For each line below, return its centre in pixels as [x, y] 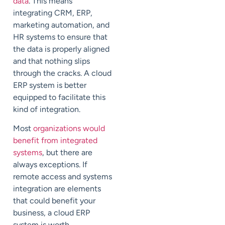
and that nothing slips [51, 61]
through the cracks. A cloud [62, 73]
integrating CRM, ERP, [53, 13]
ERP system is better [50, 85]
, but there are [67, 152]
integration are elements [57, 188]
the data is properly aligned [61, 49]
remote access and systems [63, 176]
